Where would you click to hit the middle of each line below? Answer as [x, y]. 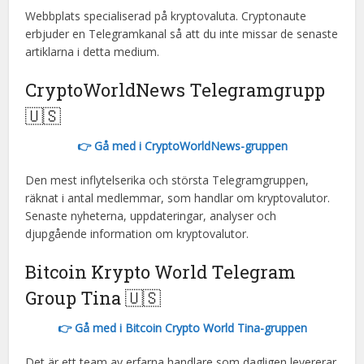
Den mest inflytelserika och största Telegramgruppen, [167, 180]
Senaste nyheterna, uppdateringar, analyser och [151, 216]
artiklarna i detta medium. [93, 52]
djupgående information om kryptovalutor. [137, 234]
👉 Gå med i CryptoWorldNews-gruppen [182, 146]
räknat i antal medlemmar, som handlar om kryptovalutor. [178, 198]
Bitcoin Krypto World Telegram [161, 272]
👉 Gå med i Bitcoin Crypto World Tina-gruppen [182, 328]
